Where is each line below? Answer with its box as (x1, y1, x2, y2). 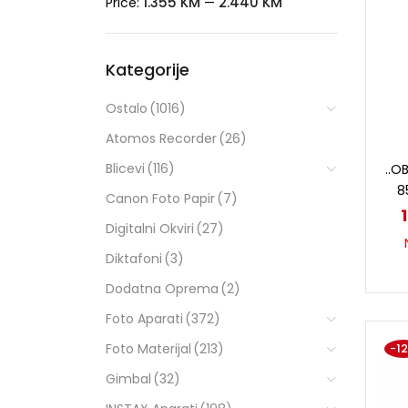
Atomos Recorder (105, 128, 217, 148)
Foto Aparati (105, 309, 183, 328)
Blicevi (105, 158, 145, 178)
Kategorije (105, 57, 189, 81)
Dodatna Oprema (105, 279, 219, 298)
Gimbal (105, 369, 151, 388)
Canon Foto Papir (105, 189, 215, 208)
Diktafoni (105, 249, 162, 268)
